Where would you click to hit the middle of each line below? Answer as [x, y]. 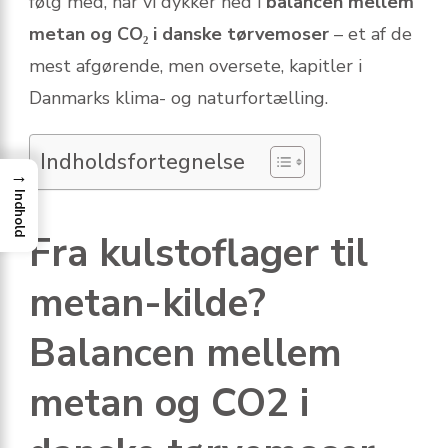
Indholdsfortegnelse [142, 161]
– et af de [370, 33]
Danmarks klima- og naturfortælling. [178, 97]
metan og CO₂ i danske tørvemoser [179, 33]
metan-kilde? [147, 303]
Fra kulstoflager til [198, 253]
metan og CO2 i [169, 403]
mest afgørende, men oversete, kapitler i [195, 65]
